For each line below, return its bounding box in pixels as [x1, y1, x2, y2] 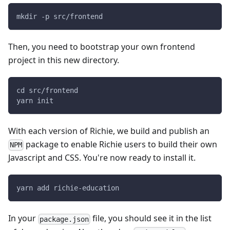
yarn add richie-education [16, 184, 119, 193]
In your [8, 213, 38, 224]
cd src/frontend [16, 86, 78, 95]
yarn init [16, 97, 53, 105]
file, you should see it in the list [90, 213, 212, 224]
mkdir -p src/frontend [16, 12, 103, 21]
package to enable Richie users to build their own [24, 139, 218, 150]
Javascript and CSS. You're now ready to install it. [8, 152, 196, 164]
